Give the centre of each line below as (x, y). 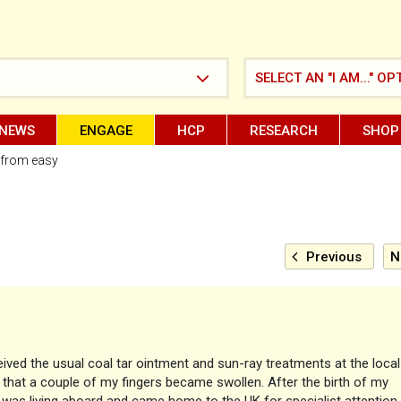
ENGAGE (106, 131)
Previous (333, 257)
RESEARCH (283, 131)
